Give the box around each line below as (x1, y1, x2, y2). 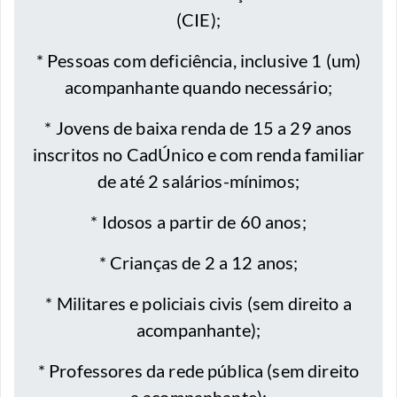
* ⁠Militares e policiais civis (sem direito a (45, 292, 352, 315)
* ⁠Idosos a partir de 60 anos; (90, 211, 307, 233)
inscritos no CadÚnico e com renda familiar (32, 144, 365, 166)
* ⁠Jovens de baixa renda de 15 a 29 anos (44, 117, 353, 139)
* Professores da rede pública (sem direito (37, 360, 360, 382)
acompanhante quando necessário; (65, 76, 332, 98)
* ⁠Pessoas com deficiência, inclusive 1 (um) (35, 50, 362, 72)
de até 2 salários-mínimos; (97, 170, 300, 192)
